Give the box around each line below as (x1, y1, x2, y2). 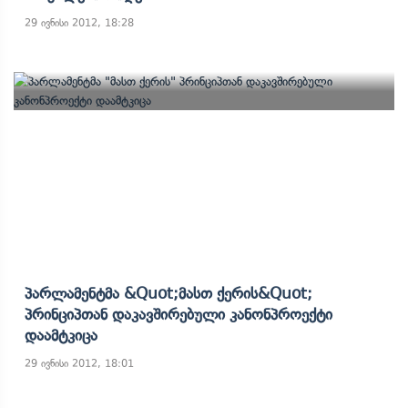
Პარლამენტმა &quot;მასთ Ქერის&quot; (25, 284, 312, 302)
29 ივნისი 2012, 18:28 (25, 16, 134, 29)
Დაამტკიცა (25, 326, 97, 344)
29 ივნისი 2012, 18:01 (25, 357, 134, 370)
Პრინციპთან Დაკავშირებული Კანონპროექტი (25, 305, 332, 323)
